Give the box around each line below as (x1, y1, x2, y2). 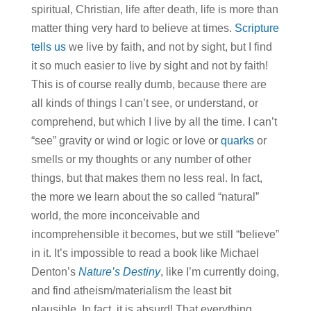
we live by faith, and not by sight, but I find (65, 40, 272, 53)
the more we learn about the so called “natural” (31, 190, 259, 203)
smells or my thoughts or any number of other (31, 153, 251, 165)
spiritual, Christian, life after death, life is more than (31, 3, 278, 15)
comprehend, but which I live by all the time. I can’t (31, 115, 277, 128)
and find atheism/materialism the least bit (31, 284, 231, 296)
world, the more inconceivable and (31, 209, 200, 221)
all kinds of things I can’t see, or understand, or (31, 96, 258, 109)
